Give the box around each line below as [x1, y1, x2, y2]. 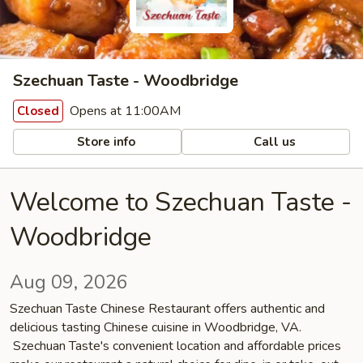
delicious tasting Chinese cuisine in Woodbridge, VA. [10, 318, 301, 336]
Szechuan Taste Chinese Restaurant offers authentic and [10, 300, 325, 318]
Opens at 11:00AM [66, 102, 181, 120]
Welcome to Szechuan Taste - [10, 185, 352, 220]
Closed [17, 103, 59, 119]
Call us [250, 133, 297, 150]
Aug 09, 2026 [10, 269, 128, 295]
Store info [74, 133, 136, 150]
